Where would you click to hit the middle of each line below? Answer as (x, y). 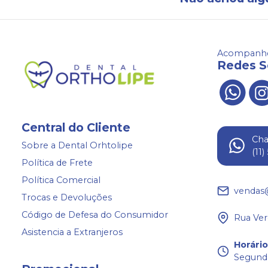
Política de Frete (57, 163)
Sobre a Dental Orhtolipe (77, 146)
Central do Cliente (76, 128)
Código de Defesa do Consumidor (95, 215)
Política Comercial (61, 180)
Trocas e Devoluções (67, 198)
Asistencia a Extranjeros (72, 232)
